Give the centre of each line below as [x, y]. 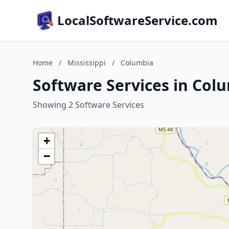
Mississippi [87, 63]
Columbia [137, 63]
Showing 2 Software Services [88, 105]
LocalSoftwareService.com [138, 20]
